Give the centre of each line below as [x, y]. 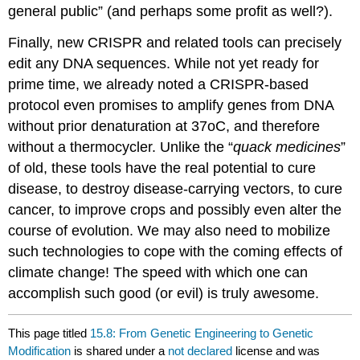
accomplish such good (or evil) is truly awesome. [164, 293]
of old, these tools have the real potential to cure [162, 168]
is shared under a [120, 351]
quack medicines [287, 147]
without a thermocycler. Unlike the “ [121, 147]
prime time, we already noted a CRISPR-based [159, 84]
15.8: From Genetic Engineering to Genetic [202, 333]
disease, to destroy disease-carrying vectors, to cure [176, 188]
